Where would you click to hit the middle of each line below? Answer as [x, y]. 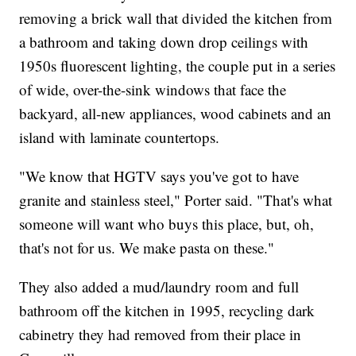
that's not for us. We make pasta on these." [147, 247]
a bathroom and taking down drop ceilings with [164, 41]
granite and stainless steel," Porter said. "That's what [176, 199]
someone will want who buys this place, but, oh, [167, 223]
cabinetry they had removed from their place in [161, 334]
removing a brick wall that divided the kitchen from [176, 17]
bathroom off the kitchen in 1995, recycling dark [167, 310]
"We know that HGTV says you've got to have [159, 176]
